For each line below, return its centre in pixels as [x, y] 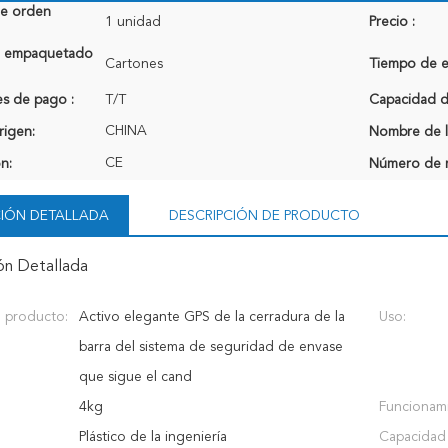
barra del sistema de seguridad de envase [211, 347]
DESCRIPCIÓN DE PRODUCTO [264, 216]
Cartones [134, 64]
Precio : [392, 22]
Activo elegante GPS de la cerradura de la [212, 317]
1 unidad [133, 22]
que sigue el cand [135, 377]
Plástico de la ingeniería [153, 437]
